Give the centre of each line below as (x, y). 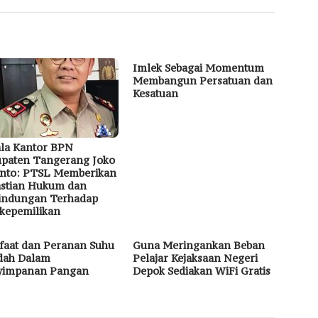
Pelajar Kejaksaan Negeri (196, 258)
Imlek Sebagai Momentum (199, 68)
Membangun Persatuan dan (203, 81)
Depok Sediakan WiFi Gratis (202, 271)
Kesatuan (156, 94)
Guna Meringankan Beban (199, 246)
